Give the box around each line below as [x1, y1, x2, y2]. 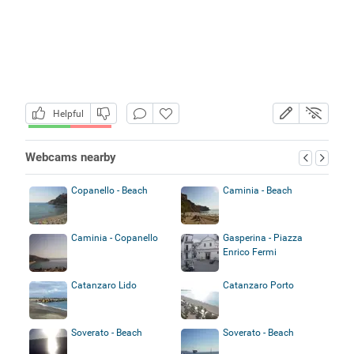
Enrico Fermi [223, 246, 277, 258]
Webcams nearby [24, 149, 116, 164]
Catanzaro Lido [70, 279, 137, 291]
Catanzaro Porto [223, 279, 294, 291]
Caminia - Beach [223, 184, 292, 196]
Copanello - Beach [70, 184, 148, 196]
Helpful [47, 107, 84, 119]
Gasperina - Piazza [223, 232, 303, 243]
